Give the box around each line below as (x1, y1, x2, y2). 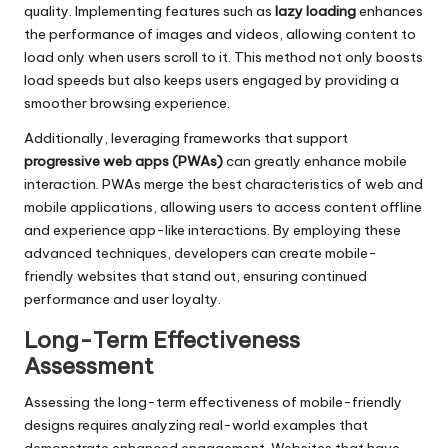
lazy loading (275, 2, 356, 21)
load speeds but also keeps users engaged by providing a (24, 71, 399, 90)
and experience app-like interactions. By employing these (24, 221, 401, 240)
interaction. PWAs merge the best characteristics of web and (24, 175, 423, 194)
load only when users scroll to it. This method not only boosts (24, 48, 423, 67)
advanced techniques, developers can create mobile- (24, 244, 377, 263)
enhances (356, 2, 423, 21)
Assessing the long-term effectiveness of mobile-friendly (24, 393, 402, 412)
